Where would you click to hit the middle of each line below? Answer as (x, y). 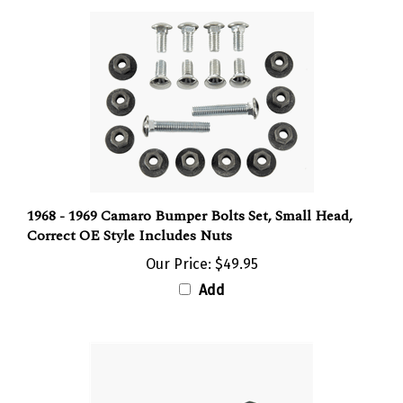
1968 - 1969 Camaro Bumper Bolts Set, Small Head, (190, 200)
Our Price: (178, 248)
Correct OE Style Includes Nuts (130, 220)
